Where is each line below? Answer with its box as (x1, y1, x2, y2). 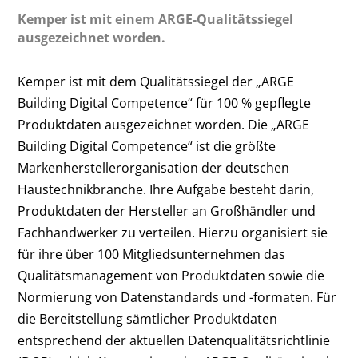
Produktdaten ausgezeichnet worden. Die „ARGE (18, 115, 310, 133)
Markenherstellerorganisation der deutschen (18, 158, 290, 177)
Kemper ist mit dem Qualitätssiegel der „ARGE (18, 72, 295, 90)
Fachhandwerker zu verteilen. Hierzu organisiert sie (18, 223, 328, 241)
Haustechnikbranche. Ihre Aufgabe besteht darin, (18, 180, 315, 198)
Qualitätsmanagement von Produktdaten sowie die (18, 266, 325, 284)
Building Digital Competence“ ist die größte (18, 137, 276, 155)
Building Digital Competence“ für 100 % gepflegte (18, 93, 312, 112)
